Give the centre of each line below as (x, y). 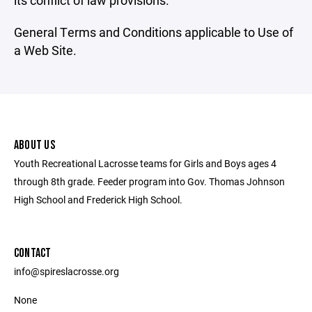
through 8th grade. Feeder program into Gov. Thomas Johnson (149, 181)
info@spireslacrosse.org (67, 271)
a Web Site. (45, 50)
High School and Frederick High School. (98, 200)
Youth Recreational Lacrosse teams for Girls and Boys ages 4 (145, 163)
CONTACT (33, 253)
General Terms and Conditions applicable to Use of (154, 32)
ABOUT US (34, 145)
